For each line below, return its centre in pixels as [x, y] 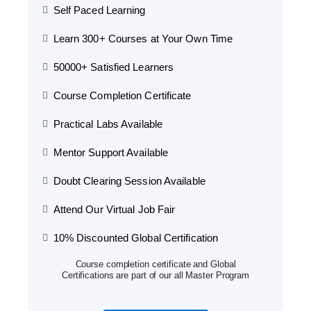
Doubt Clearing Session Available [129, 181]
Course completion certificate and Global [155, 264]
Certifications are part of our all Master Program [155, 276]
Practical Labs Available [108, 124]
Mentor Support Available [111, 153]
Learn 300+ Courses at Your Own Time [143, 39]
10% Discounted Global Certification [136, 238]
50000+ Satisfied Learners [114, 67]
